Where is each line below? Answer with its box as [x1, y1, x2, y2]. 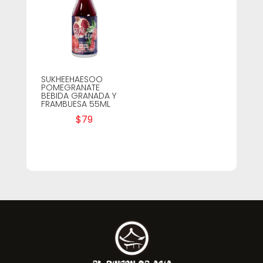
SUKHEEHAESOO [41, 73, 103, 85]
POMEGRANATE [41, 81, 100, 93]
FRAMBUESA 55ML [41, 97, 110, 110]
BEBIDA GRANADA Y [41, 89, 116, 102]
